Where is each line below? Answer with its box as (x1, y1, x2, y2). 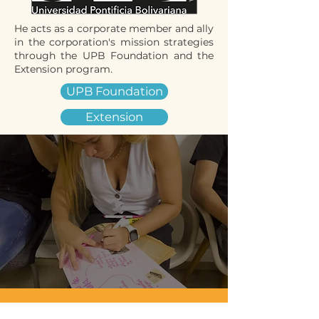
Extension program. (14, 63, 113, 75)
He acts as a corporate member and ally (14, 22, 214, 35)
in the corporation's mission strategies (14, 36, 214, 48)
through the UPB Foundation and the (14, 49, 214, 62)
